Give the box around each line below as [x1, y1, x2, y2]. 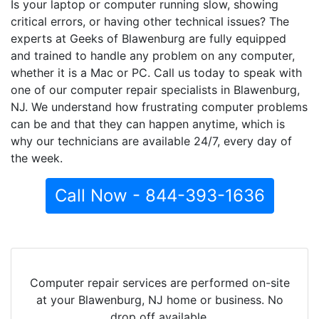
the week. [11, 150, 63, 165]
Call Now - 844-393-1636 [54, 184, 265, 206]
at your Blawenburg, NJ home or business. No [36, 292, 283, 307]
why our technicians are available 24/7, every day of [11, 133, 292, 148]
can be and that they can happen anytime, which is [11, 116, 285, 131]
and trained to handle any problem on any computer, [11, 48, 295, 63]
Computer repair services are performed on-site [29, 275, 290, 290]
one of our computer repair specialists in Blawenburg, [11, 82, 300, 97]
